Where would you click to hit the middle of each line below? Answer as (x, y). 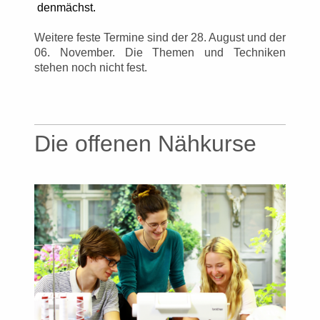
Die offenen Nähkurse (145, 143)
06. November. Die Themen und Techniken (160, 52)
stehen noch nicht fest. (92, 67)
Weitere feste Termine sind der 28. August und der (160, 37)
